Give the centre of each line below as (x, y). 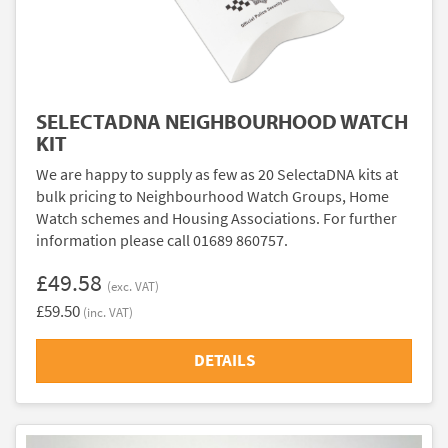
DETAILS (224, 360)
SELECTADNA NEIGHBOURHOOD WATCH (222, 120)
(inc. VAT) (108, 312)
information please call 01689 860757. (162, 240)
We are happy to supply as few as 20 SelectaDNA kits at (217, 174)
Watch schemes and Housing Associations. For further (216, 218)
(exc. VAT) (133, 286)
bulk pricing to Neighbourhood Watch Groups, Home (212, 196)
